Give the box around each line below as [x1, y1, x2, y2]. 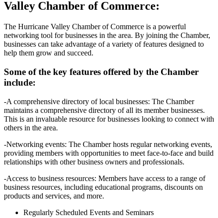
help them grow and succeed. [4, 49, 93, 57]
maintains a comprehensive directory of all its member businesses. [4, 106, 205, 114]
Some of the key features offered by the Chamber [4, 66, 199, 77]
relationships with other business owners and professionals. [4, 157, 184, 166]
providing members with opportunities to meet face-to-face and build [4, 148, 214, 157]
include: [4, 77, 36, 88]
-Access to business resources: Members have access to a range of [4, 174, 205, 182]
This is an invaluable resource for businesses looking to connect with [4, 114, 214, 123]
